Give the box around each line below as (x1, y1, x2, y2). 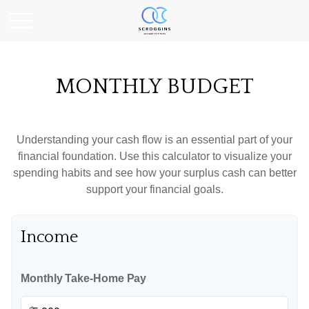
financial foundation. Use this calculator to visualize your (17, 150, 292, 162)
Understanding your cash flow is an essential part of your (17, 134, 292, 146)
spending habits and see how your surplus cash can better (12, 167, 297, 179)
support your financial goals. (86, 183, 223, 195)
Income (21, 228, 79, 246)
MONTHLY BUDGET (55, 74, 254, 99)
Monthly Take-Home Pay (21, 272, 147, 284)
